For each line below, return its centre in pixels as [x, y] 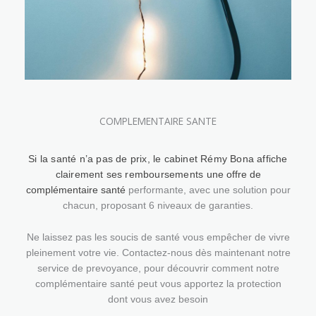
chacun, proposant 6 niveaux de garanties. [158, 205]
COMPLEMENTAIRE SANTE [158, 121]
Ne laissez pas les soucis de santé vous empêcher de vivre [158, 238]
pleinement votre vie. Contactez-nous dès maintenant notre [158, 253]
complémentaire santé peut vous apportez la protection [158, 284]
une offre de [233, 174]
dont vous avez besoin [158, 300]
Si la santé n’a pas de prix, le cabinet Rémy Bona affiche [158, 159]
